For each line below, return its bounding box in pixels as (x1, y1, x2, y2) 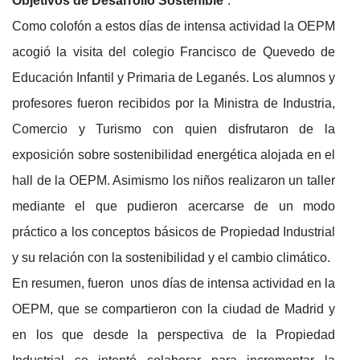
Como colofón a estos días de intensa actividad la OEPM (12, 18, 335, 33)
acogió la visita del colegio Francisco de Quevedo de (12, 44, 335, 59)
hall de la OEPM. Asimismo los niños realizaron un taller (12, 173, 335, 187)
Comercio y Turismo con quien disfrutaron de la (12, 121, 335, 136)
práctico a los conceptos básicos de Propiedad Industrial (12, 224, 335, 239)
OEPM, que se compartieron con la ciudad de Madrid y (12, 301, 335, 316)
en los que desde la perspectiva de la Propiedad (12, 327, 335, 342)
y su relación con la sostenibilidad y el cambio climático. (12, 250, 330, 264)
